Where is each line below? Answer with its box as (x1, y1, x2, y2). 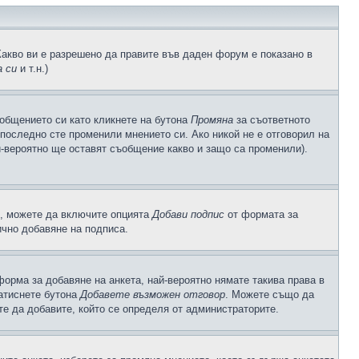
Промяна (191, 114, 233, 126)
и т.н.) (17, 63, 48, 75)
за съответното (233, 114, 310, 126)
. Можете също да (225, 288, 314, 301)
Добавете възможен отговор (80, 288, 225, 301)
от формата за (224, 208, 298, 220)
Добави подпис (152, 208, 224, 220)
